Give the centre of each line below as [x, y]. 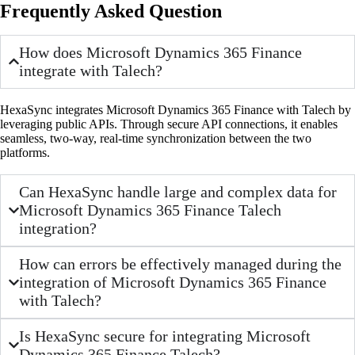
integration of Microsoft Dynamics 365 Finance [173, 282]
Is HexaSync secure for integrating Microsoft [165, 336]
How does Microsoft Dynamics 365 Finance [161, 52]
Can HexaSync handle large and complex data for [178, 191]
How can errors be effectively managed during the [181, 263]
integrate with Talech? [91, 70]
